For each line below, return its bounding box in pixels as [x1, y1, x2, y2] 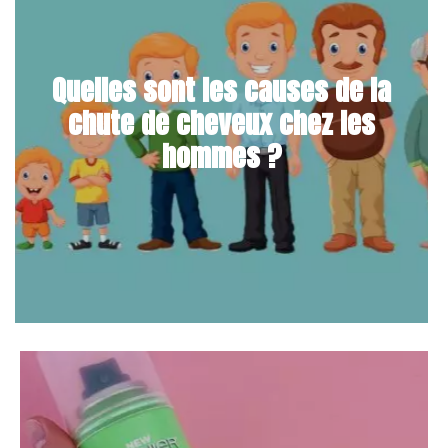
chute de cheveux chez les [68, 101, 375, 144]
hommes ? [162, 134, 281, 177]
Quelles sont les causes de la [52, 68, 391, 111]
